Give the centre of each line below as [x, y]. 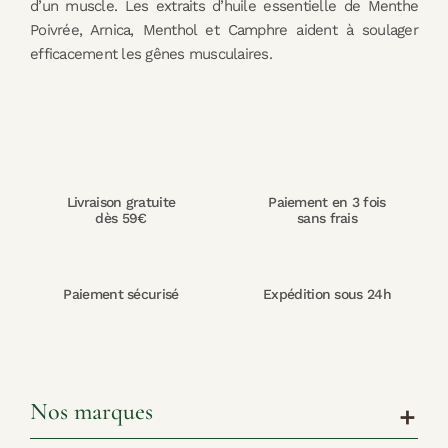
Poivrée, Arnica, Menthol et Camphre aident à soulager [224, 30]
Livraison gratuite [121, 202]
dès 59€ [121, 218]
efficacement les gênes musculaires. [151, 54]
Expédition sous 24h [327, 294]
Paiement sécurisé [121, 294]
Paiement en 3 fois [327, 202]
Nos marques [91, 411]
